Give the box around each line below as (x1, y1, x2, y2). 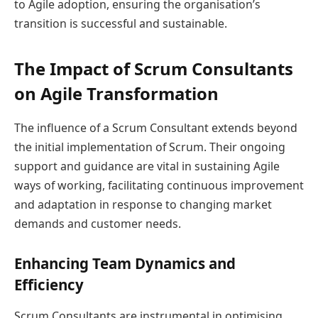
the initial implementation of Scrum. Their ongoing (14, 138, 285, 155)
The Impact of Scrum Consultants (14, 56, 293, 80)
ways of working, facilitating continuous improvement (14, 177, 304, 193)
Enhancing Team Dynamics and (14, 253, 236, 274)
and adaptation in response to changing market (14, 196, 272, 212)
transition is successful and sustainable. (14, 15, 227, 31)
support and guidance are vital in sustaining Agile (14, 158, 280, 174)
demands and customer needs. (14, 215, 181, 231)
